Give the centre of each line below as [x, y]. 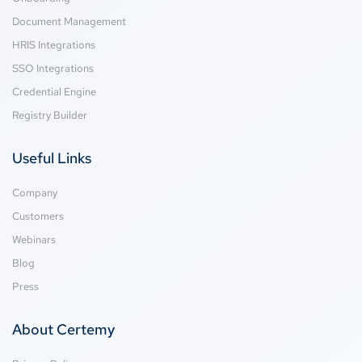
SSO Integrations [53, 69]
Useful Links [52, 158]
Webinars [34, 240]
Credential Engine [54, 92]
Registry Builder [50, 116]
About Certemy [63, 330]
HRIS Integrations [54, 45]
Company [35, 193]
